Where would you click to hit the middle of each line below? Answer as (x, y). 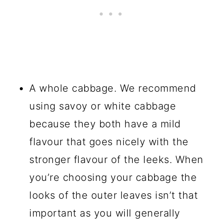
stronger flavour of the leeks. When (116, 159)
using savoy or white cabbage (103, 106)
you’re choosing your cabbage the (113, 177)
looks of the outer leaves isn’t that (114, 195)
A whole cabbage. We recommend (113, 88)
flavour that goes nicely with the (109, 141)
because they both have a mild (105, 124)
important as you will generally (105, 213)
